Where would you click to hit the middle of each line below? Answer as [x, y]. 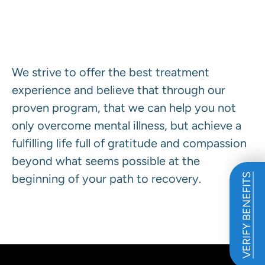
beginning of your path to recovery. [106, 178]
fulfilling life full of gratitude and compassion [129, 143]
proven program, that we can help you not [124, 107]
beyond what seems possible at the [106, 161]
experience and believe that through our [119, 90]
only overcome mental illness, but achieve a [127, 125]
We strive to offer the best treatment [111, 72]
